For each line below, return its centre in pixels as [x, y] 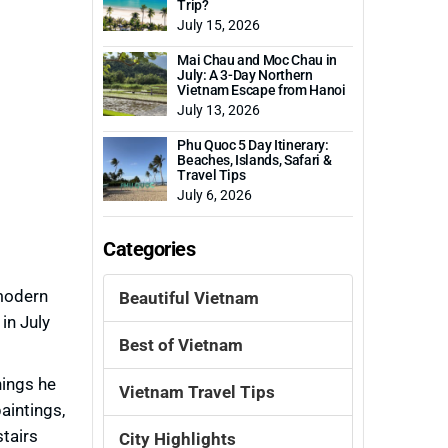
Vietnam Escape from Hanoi [261, 90]
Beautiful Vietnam [189, 298]
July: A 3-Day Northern [245, 75]
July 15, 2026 [219, 25]
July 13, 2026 [219, 110]
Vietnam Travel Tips [197, 392]
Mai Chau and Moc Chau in [257, 60]
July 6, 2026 [215, 195]
